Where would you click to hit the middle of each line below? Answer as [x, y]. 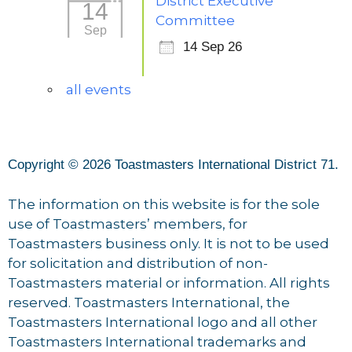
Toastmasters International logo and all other [163, 322]
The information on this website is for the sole [164, 204]
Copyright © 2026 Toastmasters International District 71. [175, 165]
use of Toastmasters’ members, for [128, 224]
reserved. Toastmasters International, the [149, 302]
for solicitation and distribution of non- [138, 263]
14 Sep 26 [213, 47]
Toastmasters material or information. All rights [169, 282]
